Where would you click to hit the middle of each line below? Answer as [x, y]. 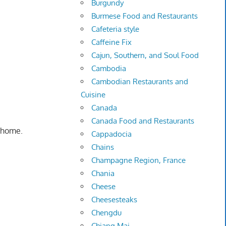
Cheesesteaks [115, 200]
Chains [103, 147]
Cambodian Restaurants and [140, 82]
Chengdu [107, 213]
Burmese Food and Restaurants [145, 16]
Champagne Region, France [139, 160]
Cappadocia [112, 134]
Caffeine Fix [112, 42]
